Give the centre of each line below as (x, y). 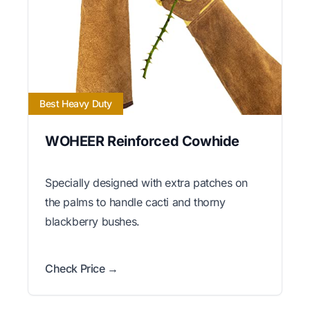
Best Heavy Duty (76, 103)
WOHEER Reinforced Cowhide (142, 141)
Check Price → (82, 268)
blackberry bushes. (92, 221)
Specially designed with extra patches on (147, 182)
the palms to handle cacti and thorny (135, 202)
